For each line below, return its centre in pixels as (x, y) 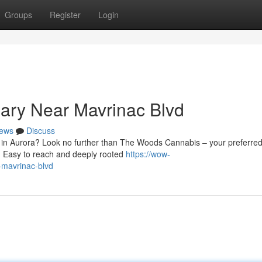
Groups (18, 15)
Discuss (41, 130)
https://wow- (148, 154)
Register (65, 15)
